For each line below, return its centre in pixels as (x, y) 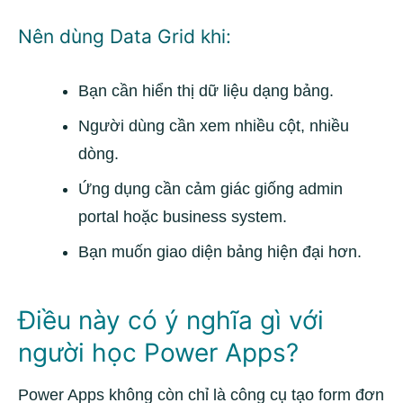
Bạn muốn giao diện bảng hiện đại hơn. (220, 252)
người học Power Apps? (158, 353)
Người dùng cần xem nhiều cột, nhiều (214, 126)
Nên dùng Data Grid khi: (125, 36)
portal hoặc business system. (183, 217)
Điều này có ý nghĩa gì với (171, 320)
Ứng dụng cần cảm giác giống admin (210, 189)
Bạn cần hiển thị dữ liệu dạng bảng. (206, 91)
